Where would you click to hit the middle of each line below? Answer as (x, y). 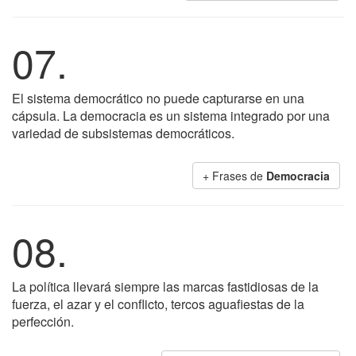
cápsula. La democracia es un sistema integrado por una (171, 116)
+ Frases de (234, 176)
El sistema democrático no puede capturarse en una (158, 98)
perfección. (43, 321)
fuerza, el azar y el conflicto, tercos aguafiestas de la (158, 304)
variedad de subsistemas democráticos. (123, 133)
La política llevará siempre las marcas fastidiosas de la (165, 286)
